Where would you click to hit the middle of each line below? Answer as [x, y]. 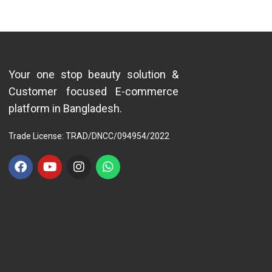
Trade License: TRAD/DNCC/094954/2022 [89, 136]
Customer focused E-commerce [93, 92]
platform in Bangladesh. [65, 109]
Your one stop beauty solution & [93, 75]
